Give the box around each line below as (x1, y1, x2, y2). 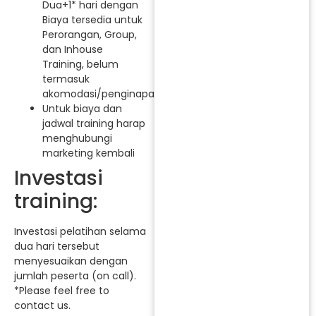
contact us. (14, 298, 71, 312)
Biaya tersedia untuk (42, 12, 142, 27)
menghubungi (42, 130, 112, 145)
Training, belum (42, 56, 119, 71)
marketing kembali (42, 145, 135, 160)
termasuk (42, 71, 90, 86)
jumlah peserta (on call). (14, 268, 136, 283)
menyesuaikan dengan (14, 253, 128, 268)
